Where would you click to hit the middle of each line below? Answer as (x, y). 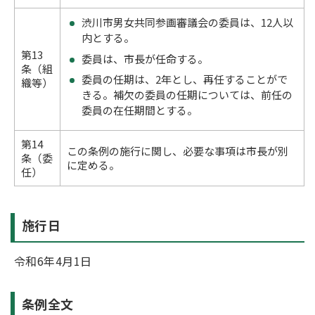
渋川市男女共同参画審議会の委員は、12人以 (188, 22)
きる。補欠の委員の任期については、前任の (187, 95)
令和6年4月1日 (53, 261)
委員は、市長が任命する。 (145, 58)
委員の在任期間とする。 (140, 110)
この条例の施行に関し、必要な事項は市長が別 (178, 151)
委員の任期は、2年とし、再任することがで (185, 79)
